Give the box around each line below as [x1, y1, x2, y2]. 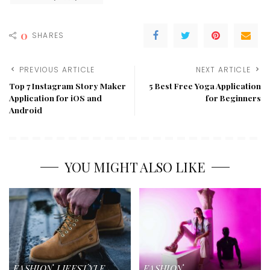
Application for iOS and [9, 92, 102, 103]
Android [9, 104, 42, 115]
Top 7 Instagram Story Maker [9, 80, 126, 91]
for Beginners [206, 92, 261, 103]
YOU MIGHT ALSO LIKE [64, 157, 206, 176]
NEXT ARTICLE [195, 64, 251, 75]
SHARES [32, 30, 64, 40]
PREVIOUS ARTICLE [19, 64, 95, 75]
